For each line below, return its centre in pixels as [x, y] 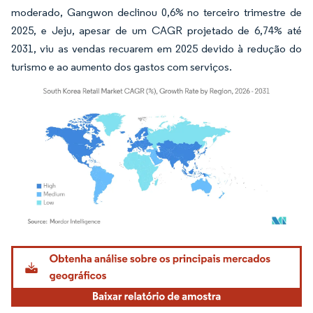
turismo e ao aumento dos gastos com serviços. [122, 67]
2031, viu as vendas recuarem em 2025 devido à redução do [156, 49]
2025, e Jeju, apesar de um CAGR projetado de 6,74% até [156, 31]
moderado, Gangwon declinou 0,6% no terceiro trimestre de [156, 13]
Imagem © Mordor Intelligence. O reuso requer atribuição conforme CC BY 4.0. [158, 248]
